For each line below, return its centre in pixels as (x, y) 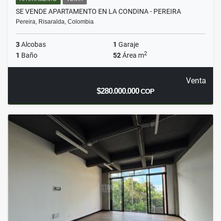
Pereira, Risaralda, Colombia (55, 22)
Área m (132, 55)
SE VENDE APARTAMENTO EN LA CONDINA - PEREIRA (98, 12)
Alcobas (33, 45)
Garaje (128, 45)
